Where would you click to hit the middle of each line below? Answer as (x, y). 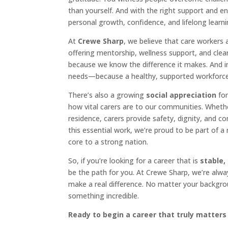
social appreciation (181, 95)
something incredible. (104, 196)
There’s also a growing (107, 95)
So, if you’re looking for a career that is (134, 161)
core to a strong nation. (108, 142)
